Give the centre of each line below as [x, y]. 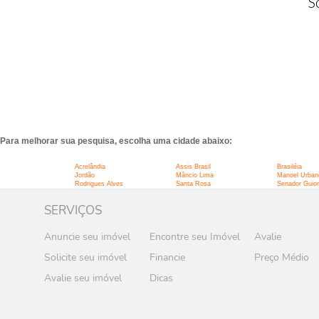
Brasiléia [289, 166]
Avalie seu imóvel [83, 278]
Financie [167, 257]
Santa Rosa [193, 183]
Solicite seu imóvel [85, 257]
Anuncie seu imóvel [87, 237]
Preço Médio [282, 257]
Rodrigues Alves [99, 183]
